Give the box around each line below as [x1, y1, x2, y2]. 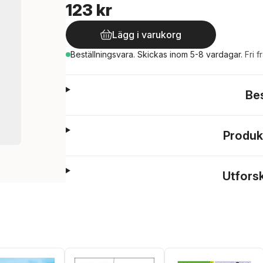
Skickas [137, 49, 170, 59]
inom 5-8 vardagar [170, 49, 241, 59]
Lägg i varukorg [112, 29, 181, 41]
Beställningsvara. [70, 49, 137, 59]
